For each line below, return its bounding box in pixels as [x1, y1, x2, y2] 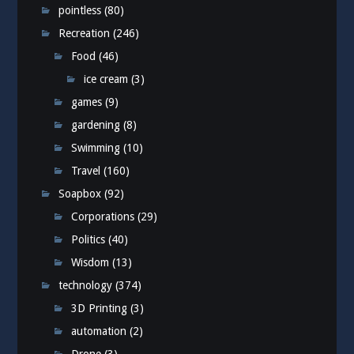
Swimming [71, 141, 121, 155]
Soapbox [58, 187, 102, 201]
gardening [71, 119, 121, 132]
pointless [58, 4, 102, 17]
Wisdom [71, 256, 110, 269]
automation [71, 325, 127, 338]
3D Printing [71, 302, 128, 315]
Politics [71, 233, 106, 247]
